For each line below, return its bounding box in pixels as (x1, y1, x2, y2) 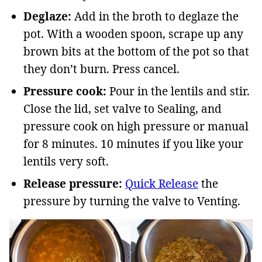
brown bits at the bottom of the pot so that (23, 44, 249, 59)
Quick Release (125, 176, 198, 191)
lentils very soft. (23, 154, 109, 169)
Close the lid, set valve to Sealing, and (23, 101, 222, 116)
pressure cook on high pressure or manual (23, 119, 249, 134)
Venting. (197, 194, 240, 209)
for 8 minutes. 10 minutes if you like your (23, 136, 243, 151)
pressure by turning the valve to (23, 194, 194, 209)
